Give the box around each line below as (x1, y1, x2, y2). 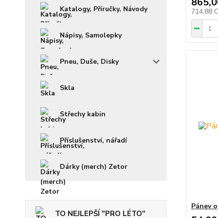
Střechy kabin (60, 109, 106, 119)
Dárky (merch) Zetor (60, 162, 127, 172)
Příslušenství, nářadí (60, 136, 127, 145)
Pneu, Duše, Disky (60, 57, 119, 67)
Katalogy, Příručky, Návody (60, 4, 147, 14)
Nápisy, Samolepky (60, 31, 122, 40)
